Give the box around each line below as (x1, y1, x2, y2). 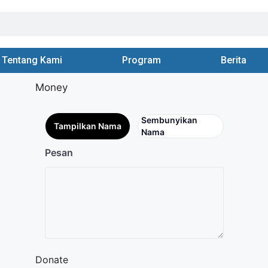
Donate (35, 254, 68, 266)
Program (121, 54, 161, 66)
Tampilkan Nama (53, 121, 121, 131)
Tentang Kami (1, 54, 62, 66)
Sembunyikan (141, 115, 197, 125)
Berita (220, 54, 246, 66)
